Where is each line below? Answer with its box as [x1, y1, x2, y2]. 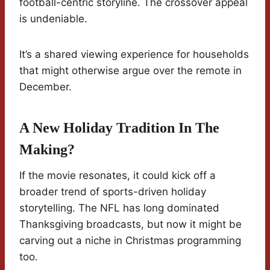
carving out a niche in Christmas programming [19, 234, 241, 247]
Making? [19, 142, 75, 158]
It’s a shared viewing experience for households [19, 48, 249, 61]
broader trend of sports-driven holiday [19, 186, 206, 198]
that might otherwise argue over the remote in [19, 64, 242, 77]
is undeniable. [19, 13, 87, 25]
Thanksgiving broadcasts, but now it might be [19, 218, 242, 231]
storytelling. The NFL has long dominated [19, 202, 219, 215]
